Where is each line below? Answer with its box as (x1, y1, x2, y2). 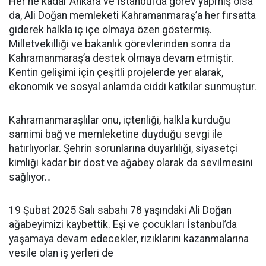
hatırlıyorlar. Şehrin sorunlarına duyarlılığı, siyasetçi (9, 142, 237, 154)
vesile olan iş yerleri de (9, 247, 113, 259)
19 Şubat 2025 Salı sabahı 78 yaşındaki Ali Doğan (9, 204, 232, 216)
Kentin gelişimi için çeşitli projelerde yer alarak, (9, 66, 223, 78)
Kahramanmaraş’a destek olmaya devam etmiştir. (9, 52, 234, 64)
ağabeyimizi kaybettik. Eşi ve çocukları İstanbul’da (9, 218, 237, 230)
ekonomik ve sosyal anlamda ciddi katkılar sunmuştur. (9, 81, 256, 93)
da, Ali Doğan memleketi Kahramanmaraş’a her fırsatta (9, 9, 256, 21)
